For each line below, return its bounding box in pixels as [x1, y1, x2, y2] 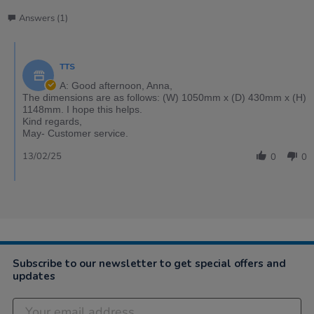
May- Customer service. [22, 127, 128, 139]
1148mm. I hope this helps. [22, 103, 142, 115]
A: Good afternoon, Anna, [60, 79, 172, 91]
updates [13, 268, 55, 283]
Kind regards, [22, 115, 82, 127]
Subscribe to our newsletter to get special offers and [13, 256, 286, 271]
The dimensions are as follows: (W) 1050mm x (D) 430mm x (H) [22, 91, 306, 103]
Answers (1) [19, 11, 68, 25]
